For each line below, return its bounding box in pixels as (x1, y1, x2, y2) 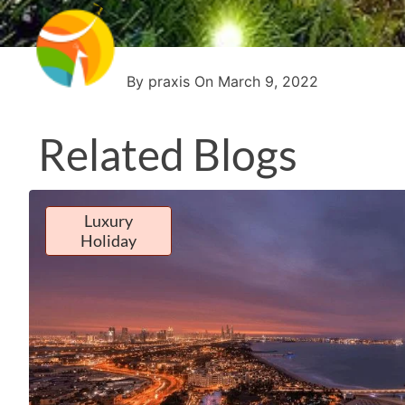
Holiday (80, 230, 137, 250)
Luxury (84, 210, 133, 231)
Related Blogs (38, 127, 297, 180)
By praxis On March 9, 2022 (127, 72, 318, 90)
